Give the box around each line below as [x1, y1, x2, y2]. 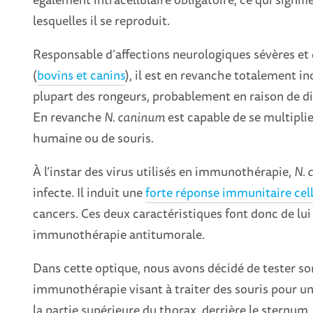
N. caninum [104, 107, 166, 127]
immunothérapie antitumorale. [33, 224, 205, 245]
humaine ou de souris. [33, 128, 154, 148]
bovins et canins [37, 65, 126, 85]
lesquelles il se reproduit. [33, 10, 170, 31]
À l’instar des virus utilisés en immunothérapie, [33, 161, 295, 182]
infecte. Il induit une [33, 182, 146, 203]
